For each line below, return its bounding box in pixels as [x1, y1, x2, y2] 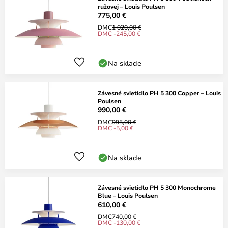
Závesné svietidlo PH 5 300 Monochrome [98, 183, 216, 191]
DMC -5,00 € [98, 124, 133, 132]
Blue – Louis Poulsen [98, 191, 158, 199]
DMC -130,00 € [98, 218, 140, 226]
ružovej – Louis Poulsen [98, 2, 165, 10]
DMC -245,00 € [98, 29, 140, 37]
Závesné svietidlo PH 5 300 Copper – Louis [98, 89, 221, 97]
